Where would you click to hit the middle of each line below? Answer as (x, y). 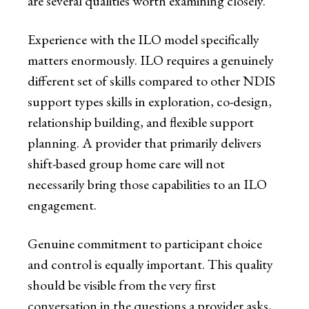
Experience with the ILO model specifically (143, 40)
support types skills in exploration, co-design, (150, 102)
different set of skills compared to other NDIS (151, 81)
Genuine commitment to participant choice (145, 244)
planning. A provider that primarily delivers (144, 143)
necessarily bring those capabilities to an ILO (147, 185)
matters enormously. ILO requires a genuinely (151, 60)
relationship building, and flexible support (141, 122)
